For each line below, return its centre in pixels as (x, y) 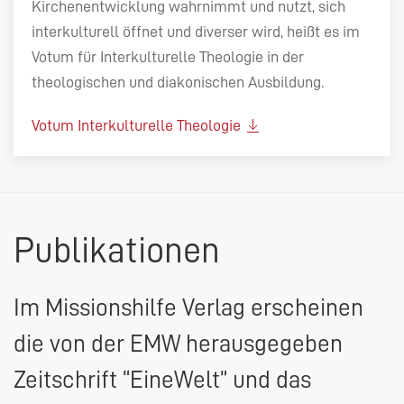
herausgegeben (262, 344)
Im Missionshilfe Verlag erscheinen (188, 308)
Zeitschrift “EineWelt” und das (162, 381)
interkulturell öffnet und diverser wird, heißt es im (196, 32)
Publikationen (117, 251)
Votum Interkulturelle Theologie (138, 126)
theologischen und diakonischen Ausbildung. (178, 83)
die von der (72, 344)
